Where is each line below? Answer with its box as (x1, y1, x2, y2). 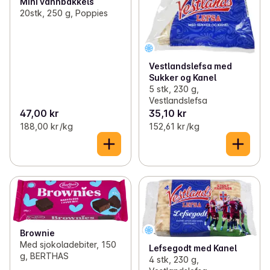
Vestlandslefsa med (148, 61, 232, 71)
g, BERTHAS (20, 250, 69, 261)
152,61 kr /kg (148, 121, 199, 131)
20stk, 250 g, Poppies (20, 7, 108, 18)
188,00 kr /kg (20, 121, 73, 131)
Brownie (20, 227, 55, 238)
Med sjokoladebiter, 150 (20, 239, 116, 250)
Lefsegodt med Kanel (148, 242, 237, 253)
